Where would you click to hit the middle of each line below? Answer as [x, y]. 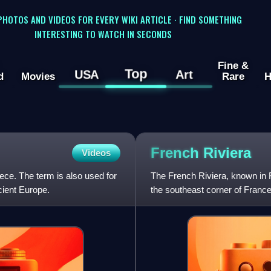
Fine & [233, 66]
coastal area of [180, 204]
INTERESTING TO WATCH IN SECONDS [103, 34]
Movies [38, 77]
